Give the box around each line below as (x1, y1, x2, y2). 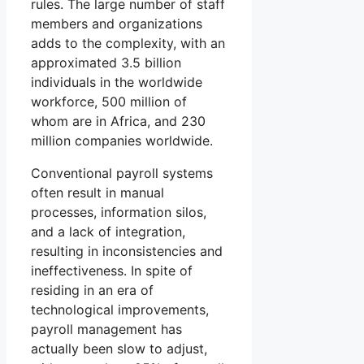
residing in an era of (31, 282, 154, 299)
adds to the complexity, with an (31, 35, 225, 52)
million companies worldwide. (31, 132, 213, 149)
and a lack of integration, (31, 223, 185, 240)
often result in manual (31, 184, 164, 201)
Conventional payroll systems (31, 165, 213, 182)
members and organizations (31, 15, 202, 32)
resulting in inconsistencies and (31, 243, 223, 260)
